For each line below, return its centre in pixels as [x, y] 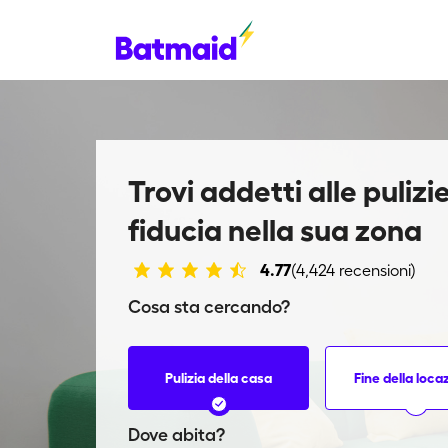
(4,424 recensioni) [353, 270]
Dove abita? [176, 435]
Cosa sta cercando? [209, 307]
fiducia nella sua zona [275, 230]
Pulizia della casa [219, 377]
